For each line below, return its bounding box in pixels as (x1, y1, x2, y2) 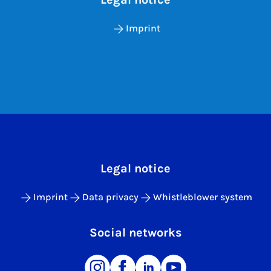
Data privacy (82, 191, 139, 203)
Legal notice (100, 161, 171, 175)
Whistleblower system (153, 191, 252, 203)
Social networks (89, 225, 182, 240)
